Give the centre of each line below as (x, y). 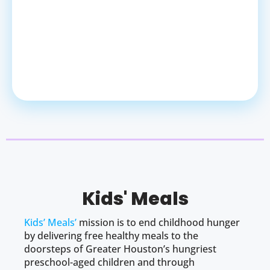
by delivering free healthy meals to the (111, 235)
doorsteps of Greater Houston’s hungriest (120, 249)
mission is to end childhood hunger (158, 222)
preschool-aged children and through (109, 262)
